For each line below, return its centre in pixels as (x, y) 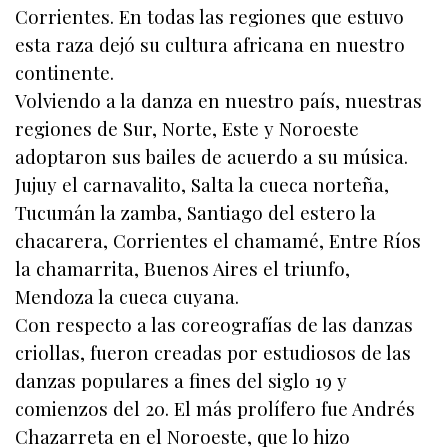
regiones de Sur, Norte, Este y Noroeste (187, 129)
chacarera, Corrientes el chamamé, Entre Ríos (218, 241)
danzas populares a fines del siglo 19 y (181, 381)
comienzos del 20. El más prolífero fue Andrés (215, 409)
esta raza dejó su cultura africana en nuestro (210, 45)
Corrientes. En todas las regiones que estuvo (209, 17)
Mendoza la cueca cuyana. (127, 297)
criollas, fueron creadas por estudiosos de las (213, 353)
